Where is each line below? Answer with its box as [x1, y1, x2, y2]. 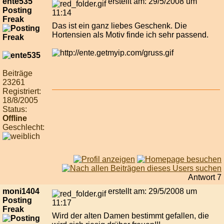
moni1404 [2, 187, 39, 196]
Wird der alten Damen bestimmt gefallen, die [52, 211, 209, 220]
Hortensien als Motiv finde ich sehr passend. [52, 30, 208, 39]
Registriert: [2, 87, 41, 96]
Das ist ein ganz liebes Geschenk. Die [52, 21, 187, 30]
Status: [2, 105, 27, 114]
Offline [2, 114, 27, 123]
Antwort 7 [188, 173, 221, 182]
